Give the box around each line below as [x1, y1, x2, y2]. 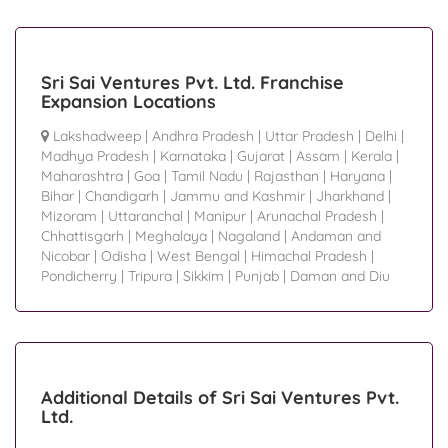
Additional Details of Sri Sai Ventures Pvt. [41, 386, 399, 410]
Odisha [101, 247, 146, 266]
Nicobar [41, 247, 90, 266]
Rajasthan [254, 167, 319, 186]
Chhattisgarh [41, 227, 124, 246]
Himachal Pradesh [251, 247, 367, 266]
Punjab [235, 267, 279, 286]
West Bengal [157, 247, 240, 266]
